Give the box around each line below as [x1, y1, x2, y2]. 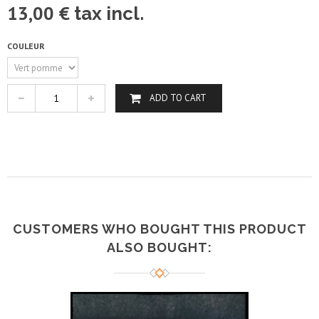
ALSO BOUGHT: [107, 240, 212, 255]
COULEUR [7, 41, 47, 51]
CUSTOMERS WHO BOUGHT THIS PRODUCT [12, 221, 307, 236]
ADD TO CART [150, 92, 206, 104]
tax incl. [70, 3, 144, 24]
